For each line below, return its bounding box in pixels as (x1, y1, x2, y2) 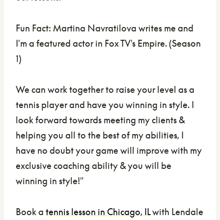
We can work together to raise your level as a (16, 84, 194, 95)
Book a (16, 206, 46, 218)
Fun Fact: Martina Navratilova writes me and (16, 23, 193, 34)
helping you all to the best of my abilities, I (16, 130, 184, 141)
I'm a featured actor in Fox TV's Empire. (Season (16, 38, 201, 49)
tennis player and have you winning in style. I (16, 99, 194, 110)
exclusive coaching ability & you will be (16, 160, 171, 171)
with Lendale (150, 206, 203, 218)
